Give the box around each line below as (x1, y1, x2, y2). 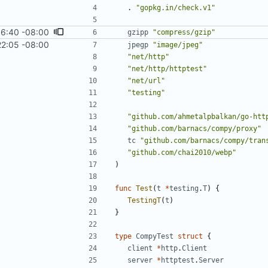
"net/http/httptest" (127, 65, 207, 74)
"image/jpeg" (153, 41, 203, 50)
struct (178, 232, 203, 241)
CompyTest (136, 232, 173, 241)
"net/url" (127, 77, 165, 86)
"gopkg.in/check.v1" (136, 4, 215, 13)
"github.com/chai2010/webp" (127, 148, 236, 157)
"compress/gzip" (153, 28, 215, 37)
